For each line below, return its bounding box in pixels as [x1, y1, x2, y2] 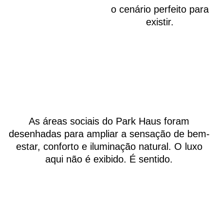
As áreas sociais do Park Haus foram [29, 116, 189, 127]
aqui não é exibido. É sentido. [45, 154, 173, 165]
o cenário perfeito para [111, 4, 209, 15]
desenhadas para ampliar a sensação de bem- [8, 128, 210, 140]
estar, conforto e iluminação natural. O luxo [16, 141, 202, 152]
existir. [146, 17, 174, 28]
